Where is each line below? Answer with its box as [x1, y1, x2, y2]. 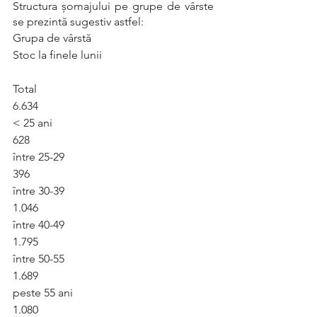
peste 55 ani [13, 286, 73, 299]
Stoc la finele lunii [13, 48, 102, 62]
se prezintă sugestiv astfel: [13, 15, 144, 28]
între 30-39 [13, 184, 64, 197]
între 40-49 [13, 218, 64, 231]
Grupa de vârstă [13, 31, 91, 45]
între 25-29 [13, 150, 64, 163]
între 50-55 [13, 252, 64, 265]
